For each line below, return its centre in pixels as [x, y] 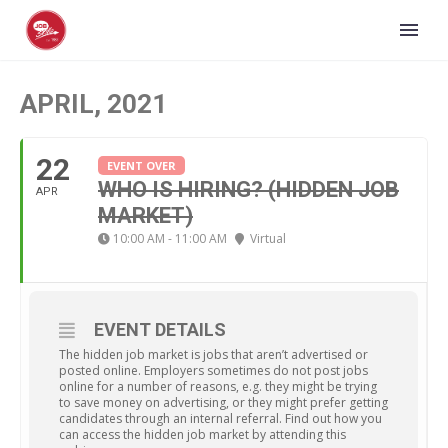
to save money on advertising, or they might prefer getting [223, 402]
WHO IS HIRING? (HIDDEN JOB [248, 189]
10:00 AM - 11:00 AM [170, 238]
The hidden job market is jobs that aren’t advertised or [213, 354]
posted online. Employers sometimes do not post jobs [213, 370]
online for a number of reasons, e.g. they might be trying [218, 386]
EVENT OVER [141, 165]
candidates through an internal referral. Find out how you [220, 418]
